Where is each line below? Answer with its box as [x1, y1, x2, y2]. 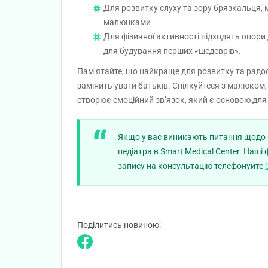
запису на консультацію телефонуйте [118, 161, 265, 170]
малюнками [103, 17, 151, 27]
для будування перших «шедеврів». [103, 45, 241, 56]
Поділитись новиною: [77, 220, 161, 230]
